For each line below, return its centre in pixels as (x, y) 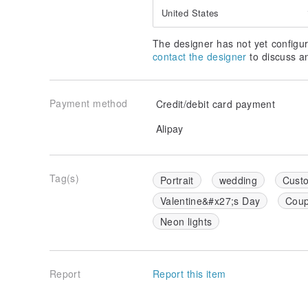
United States (190, 12)
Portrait (177, 180)
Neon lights (186, 221)
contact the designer (200, 56)
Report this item (189, 273)
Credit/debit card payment (214, 103)
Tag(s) (65, 178)
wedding (238, 180)
